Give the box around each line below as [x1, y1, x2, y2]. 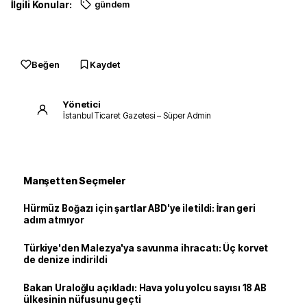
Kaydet [90, 59, 120, 70]
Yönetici [63, 98, 101, 110]
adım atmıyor [23, 214, 84, 225]
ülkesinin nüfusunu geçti [23, 294, 141, 305]
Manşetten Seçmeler [23, 175, 126, 186]
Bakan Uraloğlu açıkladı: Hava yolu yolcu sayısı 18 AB [23, 282, 267, 293]
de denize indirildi [23, 254, 108, 265]
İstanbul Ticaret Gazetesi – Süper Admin [63, 110, 212, 121]
